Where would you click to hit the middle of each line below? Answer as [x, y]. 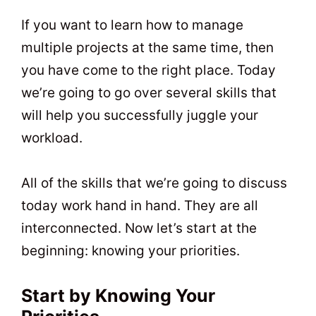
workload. [52, 138]
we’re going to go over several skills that [149, 92]
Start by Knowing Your [118, 296]
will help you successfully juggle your [140, 115]
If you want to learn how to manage [132, 25]
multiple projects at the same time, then [147, 47]
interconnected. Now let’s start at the [139, 229]
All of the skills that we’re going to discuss [154, 183]
